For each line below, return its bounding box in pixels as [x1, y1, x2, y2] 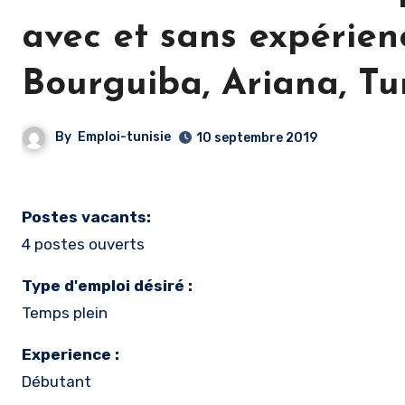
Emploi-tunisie [78, 129, 171, 146]
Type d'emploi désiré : [22, 277, 193, 295]
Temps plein [22, 304, 108, 322]
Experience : [22, 345, 119, 363]
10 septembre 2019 [196, 130, 317, 146]
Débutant [22, 372, 91, 391]
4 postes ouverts [22, 235, 145, 253]
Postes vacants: [22, 208, 151, 226]
